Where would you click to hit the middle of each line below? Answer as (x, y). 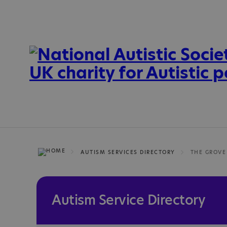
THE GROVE (208, 152)
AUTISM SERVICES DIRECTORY (128, 152)
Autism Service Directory (128, 200)
